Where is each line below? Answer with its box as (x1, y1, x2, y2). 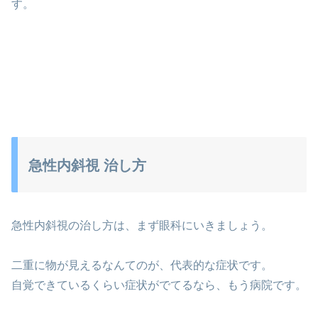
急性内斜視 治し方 (28, 158, 146, 174)
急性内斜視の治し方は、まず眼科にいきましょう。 (11, 219, 273, 231)
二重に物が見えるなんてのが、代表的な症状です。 (11, 259, 273, 272)
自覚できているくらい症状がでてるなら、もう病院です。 (11, 279, 307, 292)
